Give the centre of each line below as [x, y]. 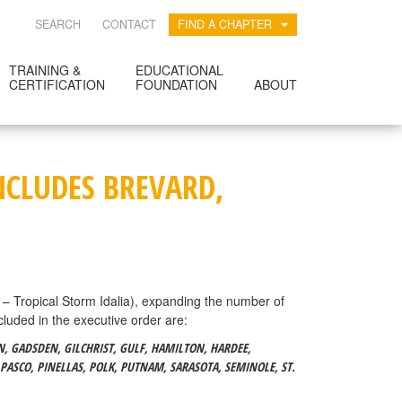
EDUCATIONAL [179, 70]
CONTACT [129, 24]
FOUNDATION [176, 84]
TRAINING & [45, 70]
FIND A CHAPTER [225, 24]
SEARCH [58, 24]
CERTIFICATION [57, 84]
